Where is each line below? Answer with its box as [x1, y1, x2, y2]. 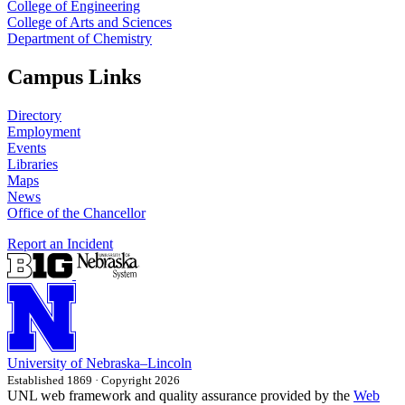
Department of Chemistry [7, 31, 152, 47]
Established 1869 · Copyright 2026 [7, 373, 180, 388]
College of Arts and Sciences [7, 14, 172, 31]
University [7, 355, 67, 372]
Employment [7, 124, 80, 140]
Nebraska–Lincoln [86, 355, 192, 372]
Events [7, 140, 46, 156]
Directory [7, 108, 61, 124]
